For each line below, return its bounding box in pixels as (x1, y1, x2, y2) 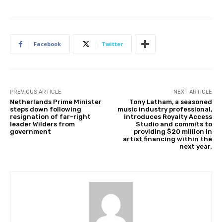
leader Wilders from (10, 120, 75, 128)
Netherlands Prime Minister (10, 98, 102, 106)
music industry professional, (117, 106, 212, 113)
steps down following (10, 106, 81, 113)
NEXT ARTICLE (173, 89, 212, 96)
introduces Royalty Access (123, 113, 212, 121)
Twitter (102, 40, 123, 48)
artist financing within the (122, 135, 212, 143)
